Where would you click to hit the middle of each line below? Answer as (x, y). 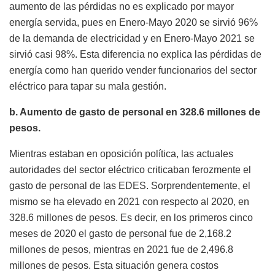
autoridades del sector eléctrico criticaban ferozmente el (130, 170)
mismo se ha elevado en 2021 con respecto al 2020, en (129, 202)
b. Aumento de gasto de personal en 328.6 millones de (135, 112)
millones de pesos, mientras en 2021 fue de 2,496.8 (121, 250)
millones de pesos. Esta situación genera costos (114, 266)
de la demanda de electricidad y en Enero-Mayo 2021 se (132, 39)
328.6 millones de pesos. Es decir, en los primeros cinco (131, 218)
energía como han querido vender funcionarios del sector (133, 71)
